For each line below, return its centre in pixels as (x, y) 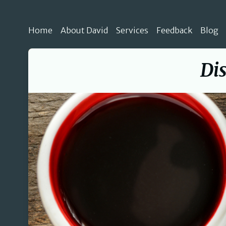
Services (132, 30)
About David (84, 30)
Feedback (174, 30)
